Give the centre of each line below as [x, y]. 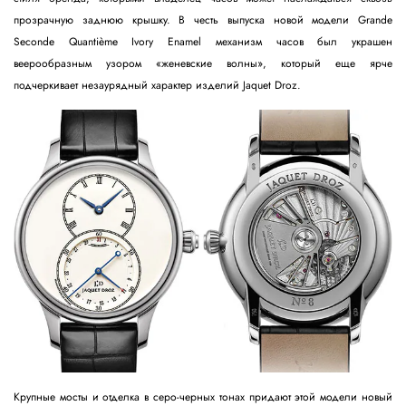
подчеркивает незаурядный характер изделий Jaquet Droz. [159, 86]
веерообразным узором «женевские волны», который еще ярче [203, 64]
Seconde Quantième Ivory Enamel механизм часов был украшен [203, 42]
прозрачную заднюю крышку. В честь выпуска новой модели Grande [203, 20]
